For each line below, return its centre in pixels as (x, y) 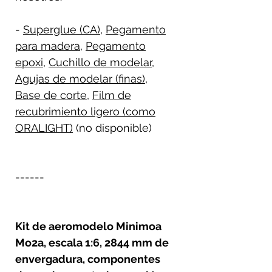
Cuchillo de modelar (100, 62)
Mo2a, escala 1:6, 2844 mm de (92, 242)
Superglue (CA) (62, 29)
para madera (48, 46)
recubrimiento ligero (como (85, 111)
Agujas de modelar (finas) (80, 78)
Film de (112, 95)
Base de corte (51, 95)
